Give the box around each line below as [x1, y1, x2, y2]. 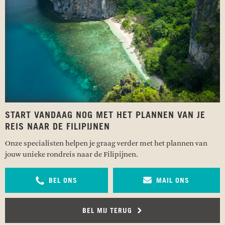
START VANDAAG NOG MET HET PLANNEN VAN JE [5, 110, 205, 120]
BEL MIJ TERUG [82, 207, 135, 214]
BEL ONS [48, 177, 77, 184]
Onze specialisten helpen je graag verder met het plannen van [5, 139, 207, 148]
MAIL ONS [156, 177, 190, 184]
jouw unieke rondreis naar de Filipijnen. [5, 150, 138, 159]
